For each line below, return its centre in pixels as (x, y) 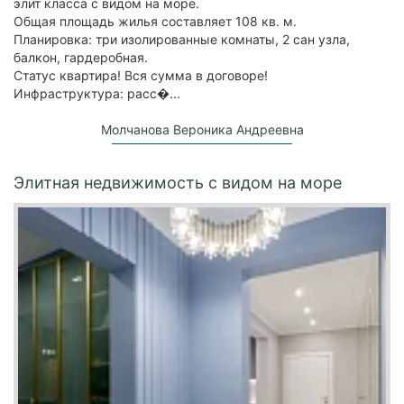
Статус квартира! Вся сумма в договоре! (141, 75)
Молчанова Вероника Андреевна (202, 129)
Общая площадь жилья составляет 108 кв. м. (155, 21)
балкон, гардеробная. (81, 57)
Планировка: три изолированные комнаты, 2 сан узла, (182, 39)
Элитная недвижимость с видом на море (178, 182)
